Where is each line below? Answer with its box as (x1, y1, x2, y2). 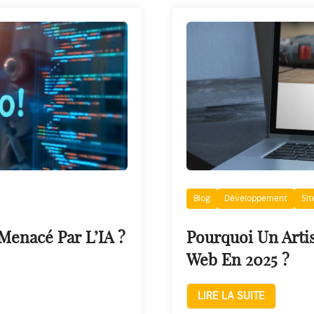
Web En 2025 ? (186, 253, 289, 269)
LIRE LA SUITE (198, 291, 265, 301)
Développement (224, 194, 287, 203)
